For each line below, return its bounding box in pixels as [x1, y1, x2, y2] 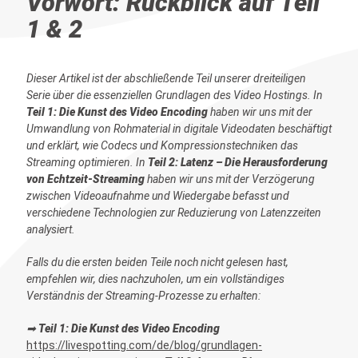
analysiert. [26, 223, 75, 237]
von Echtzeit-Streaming [26, 173, 145, 186]
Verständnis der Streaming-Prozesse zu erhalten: [26, 289, 261, 303]
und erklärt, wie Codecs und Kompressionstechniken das [26, 139, 298, 153]
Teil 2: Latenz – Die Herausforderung [147, 156, 328, 169]
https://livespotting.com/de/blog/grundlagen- [26, 339, 262, 352]
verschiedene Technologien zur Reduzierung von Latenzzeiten [26, 206, 321, 220]
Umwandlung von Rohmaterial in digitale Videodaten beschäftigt [26, 122, 332, 136]
